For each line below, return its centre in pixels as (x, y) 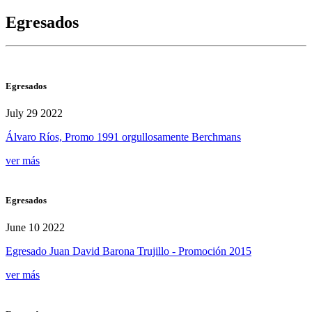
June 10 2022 (35, 228)
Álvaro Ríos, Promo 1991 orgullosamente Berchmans (123, 136)
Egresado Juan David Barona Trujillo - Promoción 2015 (128, 251)
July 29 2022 (34, 113)
